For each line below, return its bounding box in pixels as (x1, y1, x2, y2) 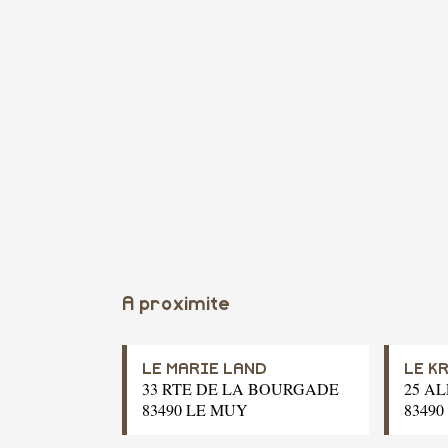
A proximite (122, 295, 230, 315)
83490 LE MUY (142, 399, 248, 421)
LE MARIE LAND (142, 361, 267, 378)
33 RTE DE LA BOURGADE (142, 378, 339, 400)
